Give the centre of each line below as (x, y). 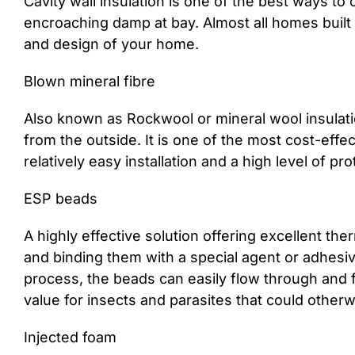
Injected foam (70, 337)
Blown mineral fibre (90, 81)
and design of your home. (111, 44)
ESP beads (61, 198)
